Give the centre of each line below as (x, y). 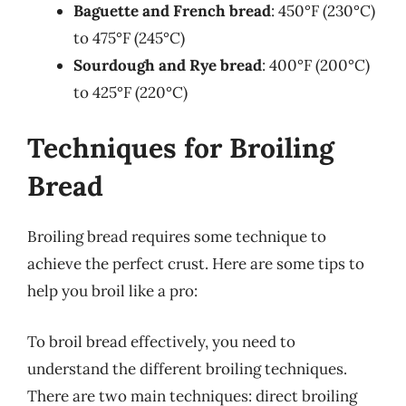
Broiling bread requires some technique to (177, 237)
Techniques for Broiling (181, 148)
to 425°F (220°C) (130, 92)
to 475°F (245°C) (129, 38)
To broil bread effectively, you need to (161, 341)
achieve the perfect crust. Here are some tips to (196, 264)
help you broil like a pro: (112, 291)
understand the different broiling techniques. (187, 368)
